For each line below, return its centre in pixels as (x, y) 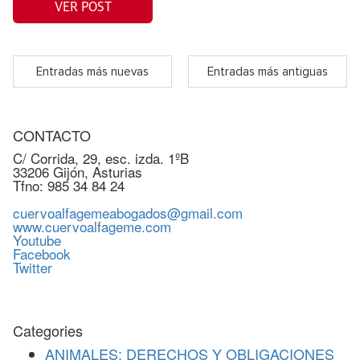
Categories (48, 330)
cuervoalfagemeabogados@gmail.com (128, 213)
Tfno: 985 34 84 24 (69, 185)
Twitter (33, 267)
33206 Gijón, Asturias (78, 172)
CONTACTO (52, 135)
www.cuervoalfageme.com (92, 226)
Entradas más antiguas (268, 72)
